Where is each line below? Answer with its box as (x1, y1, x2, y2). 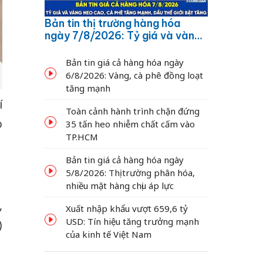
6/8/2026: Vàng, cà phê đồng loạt (66, 69, 203, 81)
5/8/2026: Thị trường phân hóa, (66, 166, 195, 178)
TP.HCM (66, 130, 98, 143)
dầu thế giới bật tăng (45, 53, 151, 67)
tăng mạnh (66, 82, 110, 94)
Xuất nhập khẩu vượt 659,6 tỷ (66, 202, 188, 214)
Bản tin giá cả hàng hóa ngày (66, 56, 184, 68)
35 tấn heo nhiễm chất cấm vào (66, 117, 195, 130)
